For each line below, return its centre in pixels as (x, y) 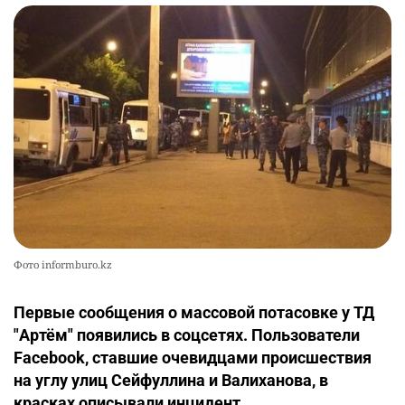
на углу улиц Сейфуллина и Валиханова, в (171, 381)
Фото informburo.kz (63, 265)
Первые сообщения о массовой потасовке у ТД (194, 313)
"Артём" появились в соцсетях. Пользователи (187, 335)
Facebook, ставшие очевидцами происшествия (193, 358)
